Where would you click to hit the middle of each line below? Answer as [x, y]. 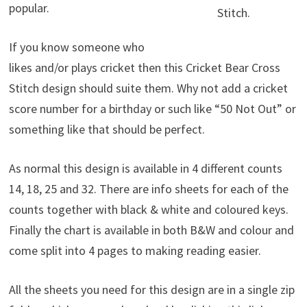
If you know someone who [76, 47]
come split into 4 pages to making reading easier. [135, 251]
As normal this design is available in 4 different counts [145, 169]
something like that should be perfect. [107, 130]
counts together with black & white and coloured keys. [148, 210]
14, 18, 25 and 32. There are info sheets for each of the [148, 189]
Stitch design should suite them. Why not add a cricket [148, 88]
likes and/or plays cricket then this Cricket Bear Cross [144, 68]
